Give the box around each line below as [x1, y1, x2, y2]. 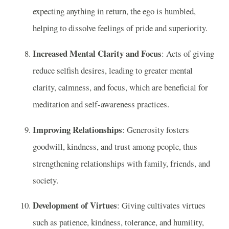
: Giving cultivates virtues [117, 199, 205, 212]
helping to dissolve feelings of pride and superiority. [33, 22, 208, 34]
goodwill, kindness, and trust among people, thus [33, 140, 197, 152]
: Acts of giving [162, 47, 214, 59]
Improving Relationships [33, 123, 122, 136]
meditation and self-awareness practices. [33, 98, 169, 110]
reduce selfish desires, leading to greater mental [33, 64, 193, 76]
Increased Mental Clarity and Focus [33, 47, 162, 60]
